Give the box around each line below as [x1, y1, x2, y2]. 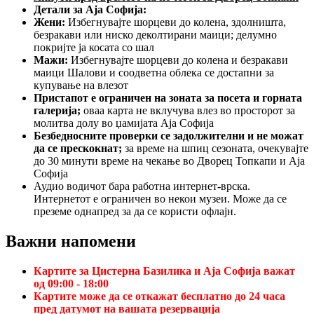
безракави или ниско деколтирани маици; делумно [34, 28, 277, 41]
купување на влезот [34, 78, 128, 91]
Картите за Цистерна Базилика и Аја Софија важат [34, 264, 295, 277]
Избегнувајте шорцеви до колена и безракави [68, 53, 288, 66]
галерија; [34, 104, 81, 116]
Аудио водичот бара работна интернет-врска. [34, 179, 250, 192]
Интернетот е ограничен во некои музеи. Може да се [34, 192, 287, 205]
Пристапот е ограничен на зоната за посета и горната [34, 91, 302, 104]
